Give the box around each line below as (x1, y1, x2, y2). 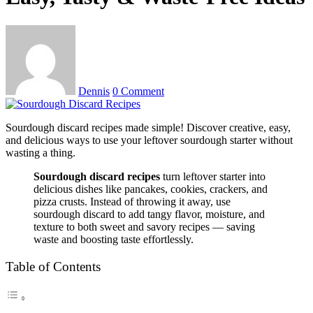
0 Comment (112, 85, 164, 97)
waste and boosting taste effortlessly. (34, 233, 194, 245)
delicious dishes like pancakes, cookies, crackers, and (34, 182, 268, 195)
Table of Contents (6, 259, 101, 275)
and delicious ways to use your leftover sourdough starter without (6, 133, 293, 146)
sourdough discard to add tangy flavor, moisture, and (34, 208, 265, 220)
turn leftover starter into (160, 170, 265, 182)
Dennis (78, 85, 110, 97)
